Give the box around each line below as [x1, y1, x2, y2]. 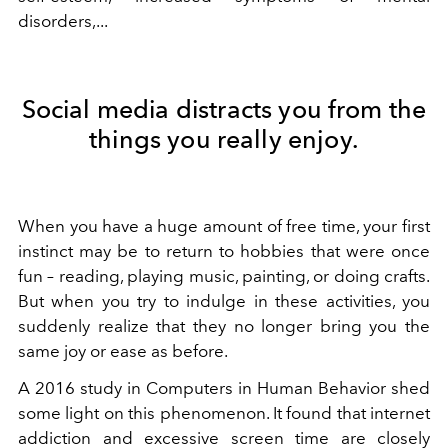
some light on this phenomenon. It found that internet [18, 403, 430, 424]
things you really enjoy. [89, 124, 359, 155]
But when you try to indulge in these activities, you [18, 291, 430, 312]
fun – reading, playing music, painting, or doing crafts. [18, 266, 430, 287]
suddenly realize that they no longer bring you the [18, 316, 430, 337]
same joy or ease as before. [18, 341, 228, 362]
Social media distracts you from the [21, 94, 427, 125]
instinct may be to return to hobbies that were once [18, 241, 430, 262]
